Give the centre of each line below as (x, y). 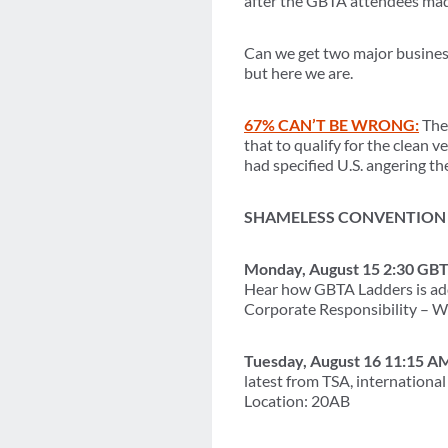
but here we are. (298, 73)
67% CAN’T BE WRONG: (331, 125)
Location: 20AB (297, 401)
